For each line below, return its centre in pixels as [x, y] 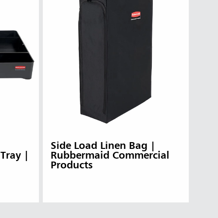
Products [72, 166]
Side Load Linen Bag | [103, 146]
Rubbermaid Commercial [110, 156]
